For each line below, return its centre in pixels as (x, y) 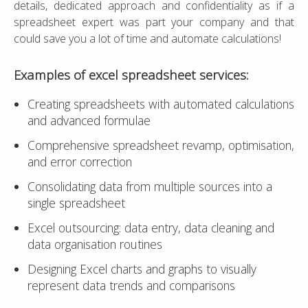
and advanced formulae (89, 121)
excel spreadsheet (142, 75)
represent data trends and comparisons (131, 286)
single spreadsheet (76, 203)
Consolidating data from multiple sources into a (150, 187)
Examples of (51, 75)
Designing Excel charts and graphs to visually (142, 269)
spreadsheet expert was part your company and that (154, 22)
